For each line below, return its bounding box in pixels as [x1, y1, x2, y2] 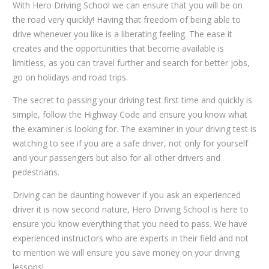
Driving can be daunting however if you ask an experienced [12, 189, 241, 201]
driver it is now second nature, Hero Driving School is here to [12, 203, 249, 215]
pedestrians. [12, 166, 59, 178]
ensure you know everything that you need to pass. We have [12, 217, 247, 229]
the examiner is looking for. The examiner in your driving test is [12, 122, 256, 134]
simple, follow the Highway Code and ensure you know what [12, 108, 247, 120]
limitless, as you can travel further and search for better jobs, [12, 56, 250, 68]
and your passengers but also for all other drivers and [12, 151, 220, 163]
